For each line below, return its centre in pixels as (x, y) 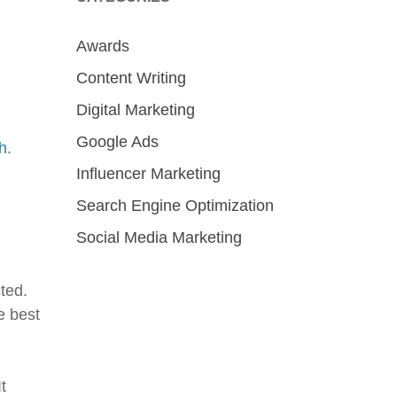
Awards (103, 46)
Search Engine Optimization (175, 206)
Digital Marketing (136, 110)
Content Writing (131, 78)
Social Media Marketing (159, 237)
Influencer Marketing (148, 174)
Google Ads (117, 142)
